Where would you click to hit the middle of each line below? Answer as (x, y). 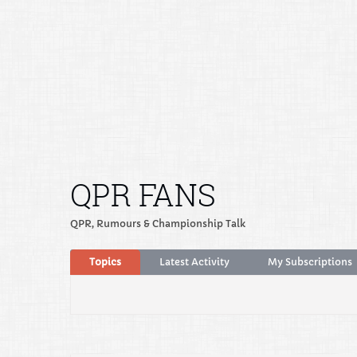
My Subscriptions (310, 262)
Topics (105, 262)
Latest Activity (194, 262)
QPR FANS (143, 194)
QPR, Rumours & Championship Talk (158, 224)
